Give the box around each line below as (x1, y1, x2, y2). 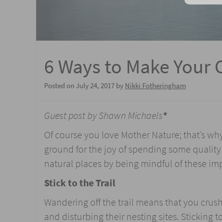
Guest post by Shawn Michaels (44, 109, 163, 122)
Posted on (44, 80, 76, 91)
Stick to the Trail (44, 176, 115, 190)
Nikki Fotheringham (125, 80, 186, 91)
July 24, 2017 (76, 80, 114, 91)
